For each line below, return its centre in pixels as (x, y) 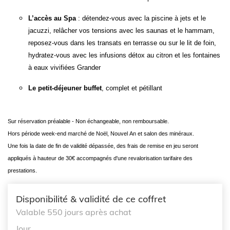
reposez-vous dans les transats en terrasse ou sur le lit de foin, (122, 43)
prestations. (22, 170)
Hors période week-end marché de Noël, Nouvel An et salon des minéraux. (101, 133)
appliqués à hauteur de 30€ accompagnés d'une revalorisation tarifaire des (100, 158)
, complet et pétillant (132, 88)
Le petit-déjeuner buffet (65, 88)
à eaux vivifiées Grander (64, 68)
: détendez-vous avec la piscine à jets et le (141, 18)
